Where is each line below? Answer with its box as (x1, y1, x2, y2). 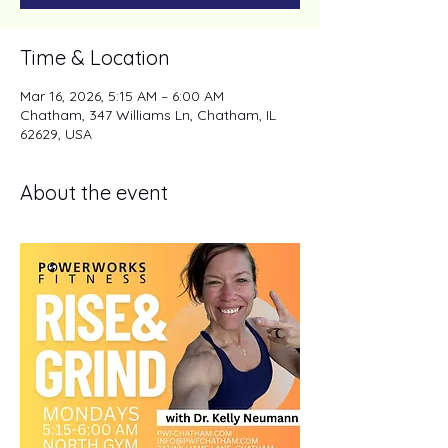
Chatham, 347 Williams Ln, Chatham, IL (20, 106, 276, 124)
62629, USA (20, 125, 92, 143)
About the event (20, 180, 168, 205)
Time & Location (20, 45, 170, 70)
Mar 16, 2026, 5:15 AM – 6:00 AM (20, 87, 224, 105)
